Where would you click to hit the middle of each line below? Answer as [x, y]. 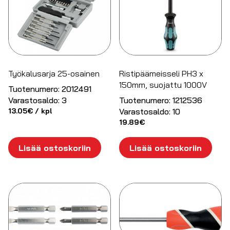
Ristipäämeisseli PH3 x [161, 74]
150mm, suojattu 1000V [163, 85]
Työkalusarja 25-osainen [54, 74]
